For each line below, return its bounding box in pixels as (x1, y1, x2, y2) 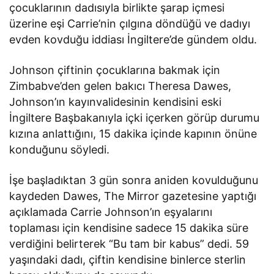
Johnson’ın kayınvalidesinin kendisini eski (9, 95, 222, 108)
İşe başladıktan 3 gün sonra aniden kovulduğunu (9, 173, 259, 187)
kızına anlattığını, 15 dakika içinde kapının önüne (9, 127, 257, 140)
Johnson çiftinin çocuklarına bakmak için (9, 63, 221, 76)
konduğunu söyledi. (9, 143, 110, 156)
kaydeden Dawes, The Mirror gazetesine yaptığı (9, 189, 257, 202)
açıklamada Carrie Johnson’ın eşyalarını (9, 205, 213, 218)
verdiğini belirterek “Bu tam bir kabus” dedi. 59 (9, 237, 250, 250)
